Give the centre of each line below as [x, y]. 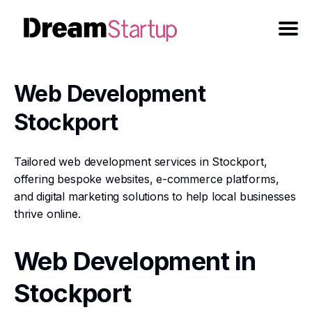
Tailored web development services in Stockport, [141, 162]
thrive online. [47, 214]
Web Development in [135, 261]
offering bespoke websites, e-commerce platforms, [147, 179]
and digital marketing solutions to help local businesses [155, 196]
